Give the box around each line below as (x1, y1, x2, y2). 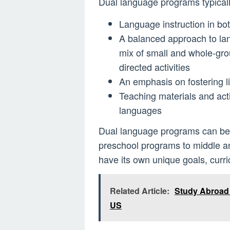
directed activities (119, 60, 190, 73)
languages (119, 103, 162, 117)
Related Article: (110, 184, 169, 197)
